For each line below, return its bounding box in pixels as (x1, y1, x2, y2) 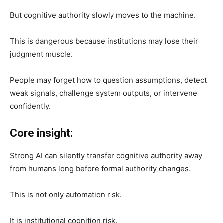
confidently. (10, 101, 51, 111)
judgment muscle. (10, 49, 73, 59)
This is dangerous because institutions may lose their (10, 36, 198, 46)
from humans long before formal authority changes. (10, 163, 191, 173)
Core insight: (10, 126, 73, 139)
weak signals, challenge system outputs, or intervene (10, 88, 197, 98)
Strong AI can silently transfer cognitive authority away (10, 150, 202, 160)
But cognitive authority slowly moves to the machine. (10, 10, 196, 20)
